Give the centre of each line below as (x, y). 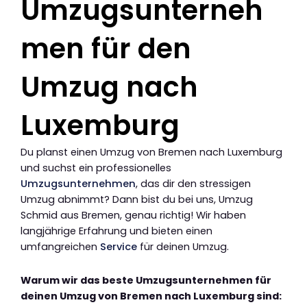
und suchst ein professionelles (96, 168)
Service (119, 247)
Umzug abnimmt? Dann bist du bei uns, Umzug (137, 200)
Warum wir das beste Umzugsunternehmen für (146, 281)
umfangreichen (60, 247)
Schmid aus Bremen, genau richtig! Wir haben (133, 216)
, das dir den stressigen (193, 184)
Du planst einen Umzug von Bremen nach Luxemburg (151, 152)
